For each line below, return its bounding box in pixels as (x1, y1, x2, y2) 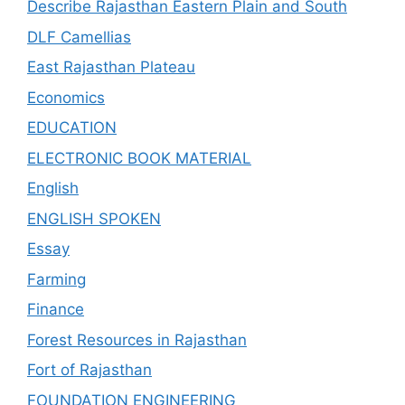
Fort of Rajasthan (27, 361, 152, 379)
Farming (27, 269, 86, 288)
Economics (27, 88, 105, 107)
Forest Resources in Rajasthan (27, 330, 247, 349)
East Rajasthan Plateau (27, 58, 195, 76)
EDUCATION (27, 118, 117, 137)
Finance (27, 300, 84, 318)
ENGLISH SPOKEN (27, 209, 161, 228)
